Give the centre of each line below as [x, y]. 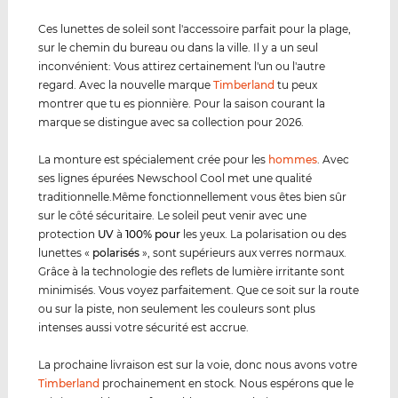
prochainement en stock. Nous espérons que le [227, 383]
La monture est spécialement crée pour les [154, 159]
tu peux [296, 84]
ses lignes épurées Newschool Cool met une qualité [175, 178]
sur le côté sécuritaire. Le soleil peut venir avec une [173, 215]
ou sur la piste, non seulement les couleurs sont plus [177, 308]
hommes [293, 159]
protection [68, 234]
